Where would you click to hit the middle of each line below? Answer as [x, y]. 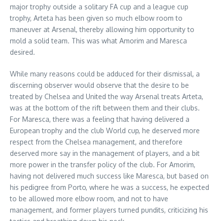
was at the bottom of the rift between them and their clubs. [105, 108]
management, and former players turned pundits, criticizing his [109, 210]
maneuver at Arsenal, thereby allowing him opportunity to [102, 29]
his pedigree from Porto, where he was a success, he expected [110, 187]
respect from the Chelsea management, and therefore [96, 142]
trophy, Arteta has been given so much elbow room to [96, 18]
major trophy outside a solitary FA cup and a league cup [99, 7]
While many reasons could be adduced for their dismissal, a [105, 74]
